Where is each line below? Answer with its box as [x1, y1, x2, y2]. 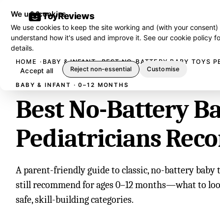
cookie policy [170, 33, 213, 42]
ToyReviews [42, 10, 95, 21]
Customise [147, 65, 180, 73]
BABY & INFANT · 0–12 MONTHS [16, 82, 129, 88]
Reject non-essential [70, 65, 132, 73]
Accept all [20, 66, 54, 75]
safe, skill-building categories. [16, 194, 134, 205]
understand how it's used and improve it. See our [11, 33, 170, 42]
